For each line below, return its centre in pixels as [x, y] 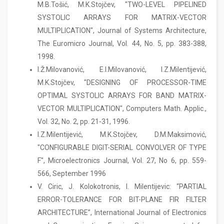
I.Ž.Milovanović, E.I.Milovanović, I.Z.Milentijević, [122, 69]
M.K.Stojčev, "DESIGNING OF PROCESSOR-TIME [122, 82]
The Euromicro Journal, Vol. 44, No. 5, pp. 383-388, [122, 43]
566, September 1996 [72, 173]
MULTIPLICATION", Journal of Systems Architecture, [122, 30]
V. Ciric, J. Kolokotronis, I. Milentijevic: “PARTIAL [122, 186]
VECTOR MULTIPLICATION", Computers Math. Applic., [122, 108]
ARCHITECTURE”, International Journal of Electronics [122, 212]
